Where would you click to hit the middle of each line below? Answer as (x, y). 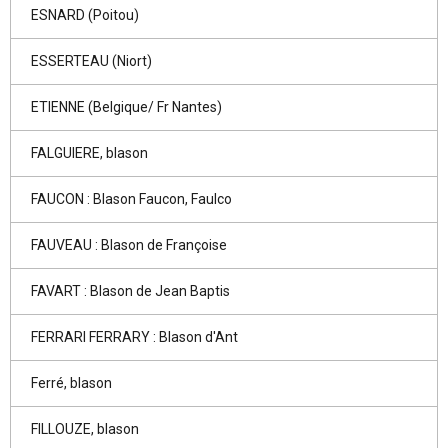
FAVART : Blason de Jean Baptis (130, 291)
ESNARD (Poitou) (85, 15)
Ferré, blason (71, 383)
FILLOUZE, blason (85, 429)
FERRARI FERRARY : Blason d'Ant (134, 337)
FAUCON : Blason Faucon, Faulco (131, 199)
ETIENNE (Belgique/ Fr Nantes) (126, 107)
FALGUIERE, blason (89, 153)
